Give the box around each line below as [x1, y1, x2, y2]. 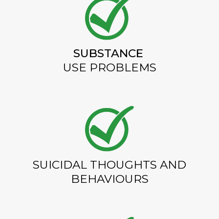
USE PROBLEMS [63, 60, 156, 74]
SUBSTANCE [73, 46, 146, 60]
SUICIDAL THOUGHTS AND [33, 157, 186, 172]
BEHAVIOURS [70, 172, 149, 186]
